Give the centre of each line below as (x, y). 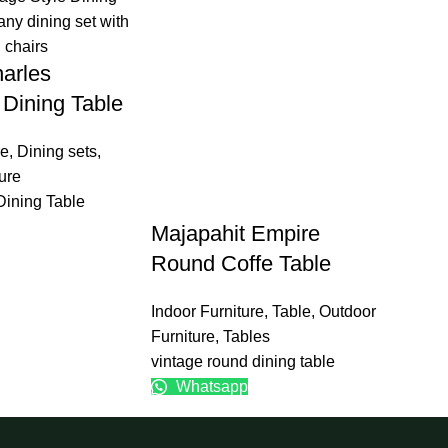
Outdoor (347, 312)
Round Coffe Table (240, 264)
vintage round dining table (242, 362)
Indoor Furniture (207, 312)
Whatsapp (209, 387)
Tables (246, 337)
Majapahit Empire (235, 234)
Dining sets (56, 152)
